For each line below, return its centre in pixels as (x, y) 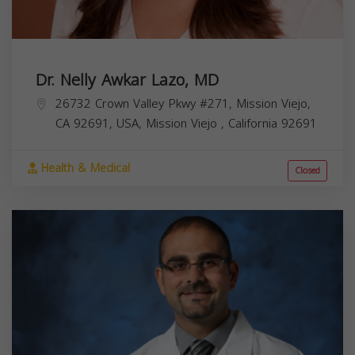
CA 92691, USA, (101, 124)
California (255, 124)
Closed (307, 171)
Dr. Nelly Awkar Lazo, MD (127, 80)
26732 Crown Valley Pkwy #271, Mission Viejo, (183, 104)
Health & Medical (84, 169)
